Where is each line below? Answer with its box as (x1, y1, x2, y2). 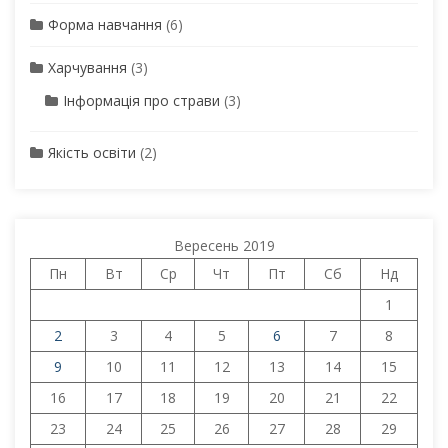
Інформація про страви (63, 90, 220, 110)
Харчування (48, 57, 127, 77)
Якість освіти (48, 142, 136, 162)
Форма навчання (48, 14, 162, 34)
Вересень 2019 (173, 235, 275, 255)
